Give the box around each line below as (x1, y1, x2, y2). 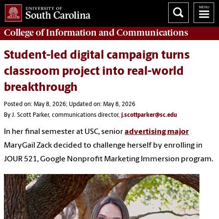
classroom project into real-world (4, 66, 184, 78)
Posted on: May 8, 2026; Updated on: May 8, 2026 (4, 102, 135, 108)
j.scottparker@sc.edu (121, 112, 177, 119)
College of (4, 27, 46, 38)
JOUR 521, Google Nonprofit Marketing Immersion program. (4, 155, 213, 164)
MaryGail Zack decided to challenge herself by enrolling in (4, 142, 202, 150)
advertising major (125, 128, 189, 136)
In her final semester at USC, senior (4, 128, 125, 136)
